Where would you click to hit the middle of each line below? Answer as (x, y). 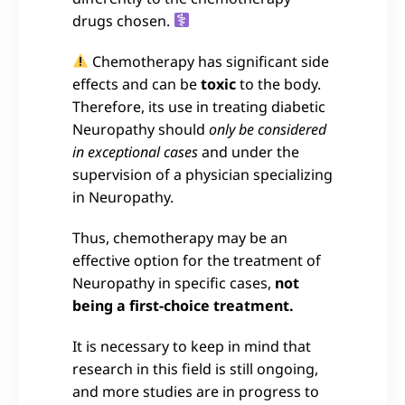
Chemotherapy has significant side (209, 61)
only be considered (268, 129)
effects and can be (137, 84)
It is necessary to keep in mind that (192, 346)
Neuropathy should (141, 129)
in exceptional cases (135, 151)
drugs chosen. (123, 20)
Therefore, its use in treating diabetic (199, 106)
